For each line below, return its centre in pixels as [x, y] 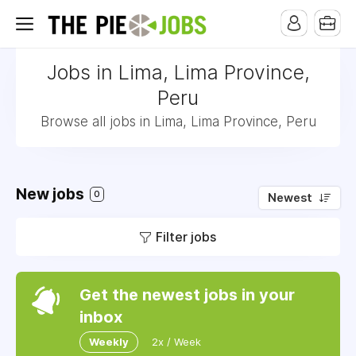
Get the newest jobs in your [187, 295]
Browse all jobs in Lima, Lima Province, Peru [178, 122]
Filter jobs [186, 237]
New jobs [52, 194]
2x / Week [176, 342]
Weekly [109, 342]
